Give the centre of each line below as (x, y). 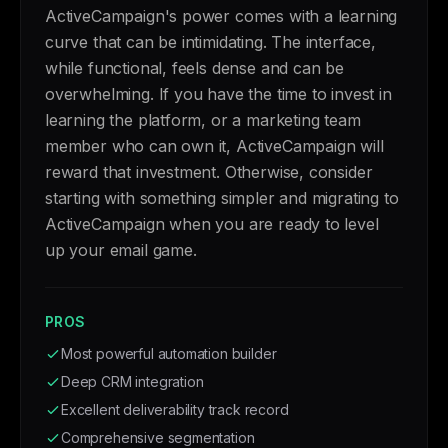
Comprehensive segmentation (158, 437)
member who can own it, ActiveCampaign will (214, 146)
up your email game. (121, 250)
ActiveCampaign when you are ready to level (212, 224)
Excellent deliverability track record (175, 409)
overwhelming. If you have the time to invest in (218, 94)
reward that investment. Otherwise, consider (209, 172)
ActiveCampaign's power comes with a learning (221, 16)
